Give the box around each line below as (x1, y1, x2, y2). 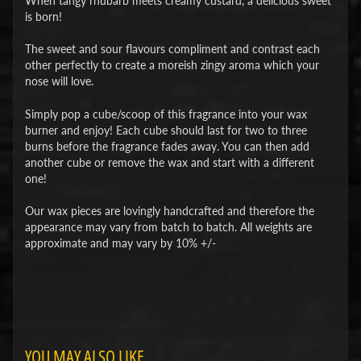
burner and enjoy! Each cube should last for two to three (24, 123, 307, 137)
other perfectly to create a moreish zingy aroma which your (24, 59, 319, 73)
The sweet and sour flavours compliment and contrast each (24, 43, 320, 56)
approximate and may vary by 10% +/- (24, 237, 216, 251)
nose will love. (24, 75, 93, 89)
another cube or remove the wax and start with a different (24, 156, 314, 169)
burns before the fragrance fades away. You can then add (24, 139, 309, 153)
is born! (24, 10, 62, 23)
